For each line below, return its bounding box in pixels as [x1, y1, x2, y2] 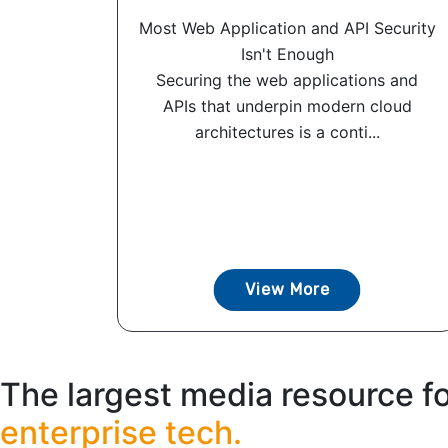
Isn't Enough [240, 44, 334, 65]
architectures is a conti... [194, 122, 380, 143]
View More [244, 280, 330, 300]
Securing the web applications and [156, 70, 418, 91]
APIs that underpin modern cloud [162, 96, 412, 117]
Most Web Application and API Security [138, 18, 436, 39]
